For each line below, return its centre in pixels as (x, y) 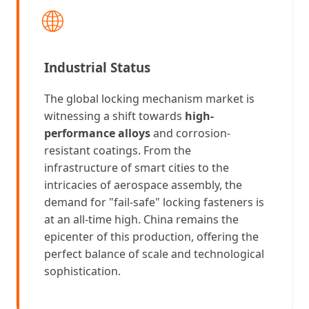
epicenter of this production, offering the (151, 236)
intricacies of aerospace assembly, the (143, 185)
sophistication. (82, 271)
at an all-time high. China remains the (141, 219)
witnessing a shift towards (114, 116)
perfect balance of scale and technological (154, 253)
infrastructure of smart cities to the (137, 167)
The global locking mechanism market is (149, 98)
